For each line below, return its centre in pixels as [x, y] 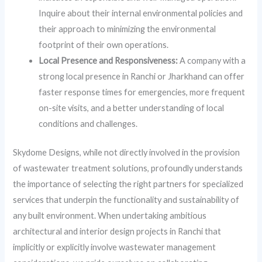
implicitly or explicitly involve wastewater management [115, 247]
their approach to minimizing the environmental [127, 29]
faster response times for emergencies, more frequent [142, 92]
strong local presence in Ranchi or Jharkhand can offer [142, 76]
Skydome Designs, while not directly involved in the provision [127, 152]
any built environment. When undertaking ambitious [110, 215]
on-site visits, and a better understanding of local [132, 108]
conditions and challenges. [88, 124]
